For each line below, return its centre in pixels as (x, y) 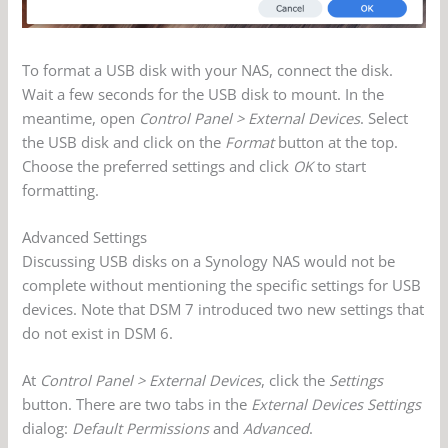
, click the (295, 380)
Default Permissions (141, 428)
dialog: (47, 428)
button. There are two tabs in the (137, 404)
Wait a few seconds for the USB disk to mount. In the (203, 93)
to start (340, 165)
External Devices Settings (336, 404)
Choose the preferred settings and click (158, 165)
